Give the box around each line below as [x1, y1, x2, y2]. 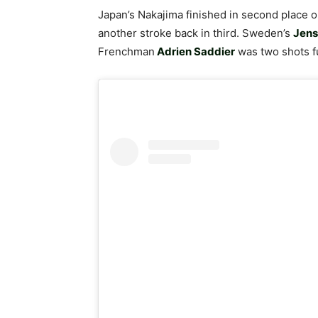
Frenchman [98, 45, 155, 59]
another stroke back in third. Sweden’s [98, 26, 293, 40]
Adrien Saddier [155, 45, 235, 59]
